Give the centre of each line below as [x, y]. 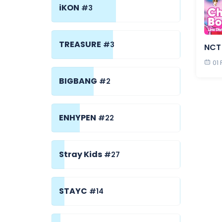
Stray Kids [81, 154]
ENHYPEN [78, 118]
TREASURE [80, 44]
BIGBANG [78, 81]
